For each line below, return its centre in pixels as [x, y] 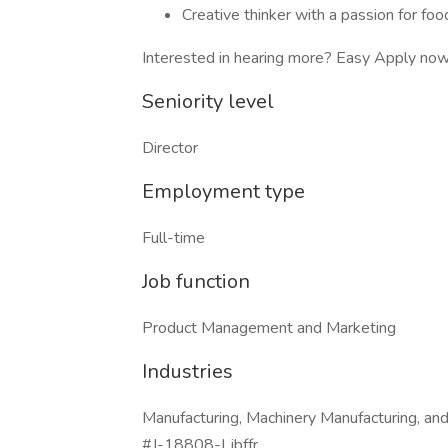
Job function [196, 281]
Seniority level [208, 101]
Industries [187, 371]
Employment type [223, 191]
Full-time [173, 238]
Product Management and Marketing [269, 328]
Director [170, 148]
